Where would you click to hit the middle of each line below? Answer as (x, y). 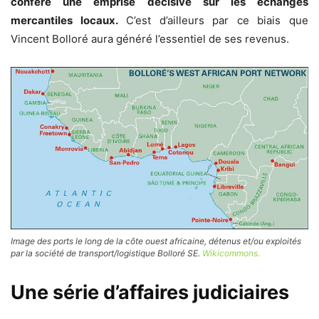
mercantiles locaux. (64, 21)
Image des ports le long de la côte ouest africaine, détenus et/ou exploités (156, 241)
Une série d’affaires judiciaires (150, 293)
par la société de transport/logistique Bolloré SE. (106, 253)
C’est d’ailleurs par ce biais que (213, 21)
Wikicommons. (231, 253)
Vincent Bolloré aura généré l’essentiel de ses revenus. (150, 39)
